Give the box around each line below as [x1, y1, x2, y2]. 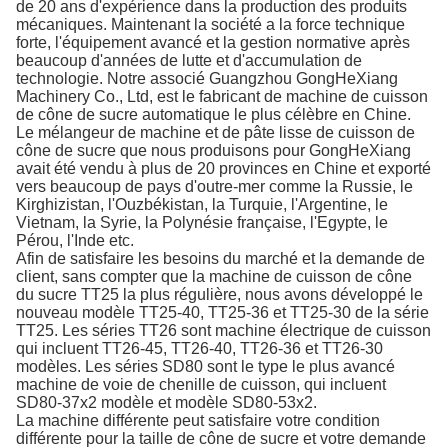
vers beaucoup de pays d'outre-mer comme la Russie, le [16, 178, 413, 196]
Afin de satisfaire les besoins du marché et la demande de [16, 250, 425, 268]
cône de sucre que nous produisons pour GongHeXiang [16, 142, 411, 160]
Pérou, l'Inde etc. [16, 232, 134, 250]
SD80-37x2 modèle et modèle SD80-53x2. [16, 394, 317, 412]
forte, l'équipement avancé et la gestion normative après [16, 34, 410, 52]
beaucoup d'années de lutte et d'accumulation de [16, 52, 362, 70]
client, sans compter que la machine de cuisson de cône [16, 268, 412, 286]
